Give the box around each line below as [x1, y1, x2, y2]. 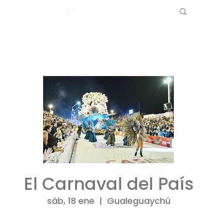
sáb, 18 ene [46, 194, 94, 207]
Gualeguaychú [107, 194, 170, 207]
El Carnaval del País [23, 171, 194, 196]
